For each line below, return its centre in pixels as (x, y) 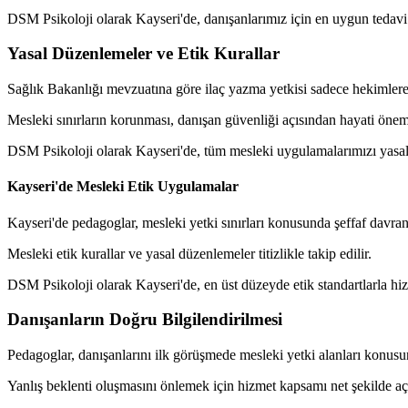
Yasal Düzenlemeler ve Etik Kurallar (143, 54)
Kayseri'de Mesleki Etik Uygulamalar (123, 187)
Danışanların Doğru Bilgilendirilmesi (145, 320)
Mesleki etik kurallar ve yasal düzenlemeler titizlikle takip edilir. (189, 253)
